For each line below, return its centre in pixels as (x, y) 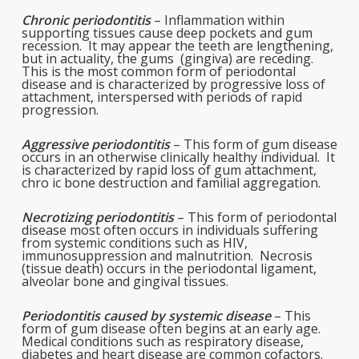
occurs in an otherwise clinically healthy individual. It (178, 157)
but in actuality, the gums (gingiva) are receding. (169, 58)
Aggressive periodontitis (95, 144)
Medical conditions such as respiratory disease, (162, 341)
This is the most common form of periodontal (158, 71)
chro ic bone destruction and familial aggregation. (171, 183)
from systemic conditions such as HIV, (134, 243)
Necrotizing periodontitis (97, 217)
